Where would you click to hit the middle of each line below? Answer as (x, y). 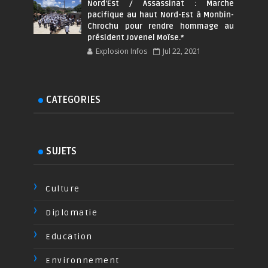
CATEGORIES (74, 100)
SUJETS (62, 151)
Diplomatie (72, 212)
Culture (63, 188)
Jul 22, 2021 (182, 51)
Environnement (83, 260)
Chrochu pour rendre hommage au (161, 26)
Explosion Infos (122, 51)
